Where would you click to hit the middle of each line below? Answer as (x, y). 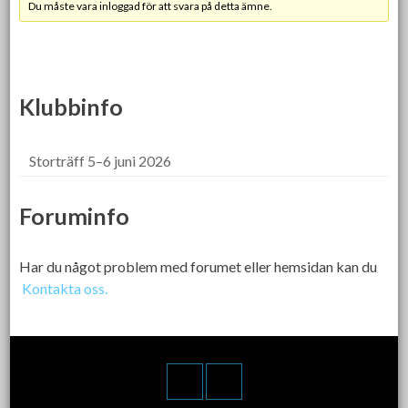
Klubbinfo (71, 106)
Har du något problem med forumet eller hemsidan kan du (199, 266)
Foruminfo (75, 215)
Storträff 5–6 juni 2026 (101, 160)
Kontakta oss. (65, 288)
